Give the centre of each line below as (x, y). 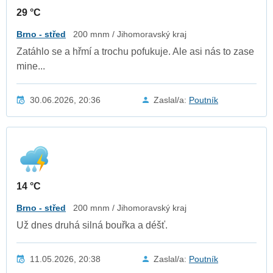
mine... (31, 66)
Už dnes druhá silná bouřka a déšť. (92, 225)
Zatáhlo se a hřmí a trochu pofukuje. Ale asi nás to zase (135, 51)
